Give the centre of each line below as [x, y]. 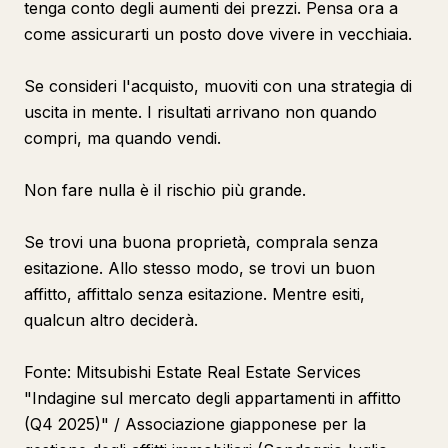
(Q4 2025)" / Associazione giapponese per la [195, 424]
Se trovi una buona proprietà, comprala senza [201, 242]
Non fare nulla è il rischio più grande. [165, 190]
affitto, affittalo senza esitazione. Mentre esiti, [194, 294]
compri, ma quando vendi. [122, 138]
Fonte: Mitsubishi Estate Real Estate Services [192, 372]
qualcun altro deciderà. [111, 320]
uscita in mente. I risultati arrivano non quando [200, 112]
